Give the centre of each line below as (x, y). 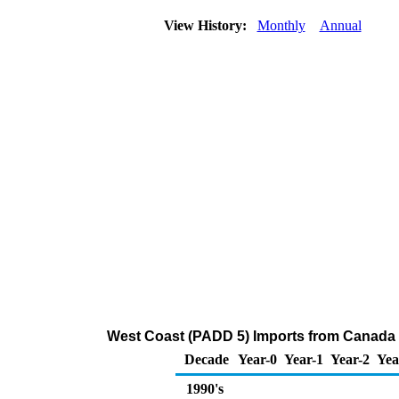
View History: (207, 25)
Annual (340, 25)
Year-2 (350, 359)
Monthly (281, 25)
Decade (207, 359)
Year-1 (304, 359)
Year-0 (257, 359)
